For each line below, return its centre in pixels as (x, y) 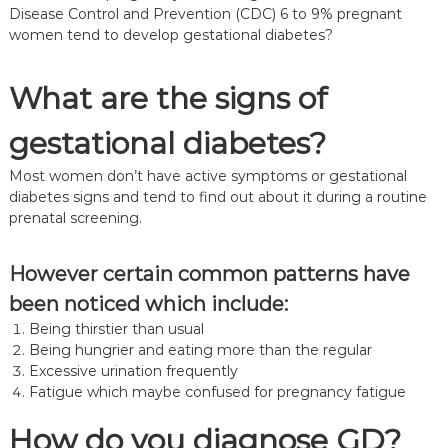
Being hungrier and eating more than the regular (200, 350)
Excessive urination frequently (133, 371)
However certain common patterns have (209, 274)
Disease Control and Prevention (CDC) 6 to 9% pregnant (205, 14)
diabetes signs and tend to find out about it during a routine (217, 197)
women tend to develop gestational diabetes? (170, 35)
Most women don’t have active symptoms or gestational (207, 176)
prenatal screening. (75, 218)
